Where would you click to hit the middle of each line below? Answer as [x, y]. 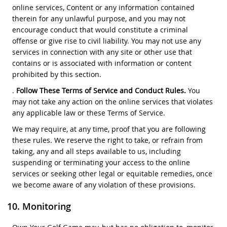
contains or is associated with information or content [102, 63]
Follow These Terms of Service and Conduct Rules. [101, 90]
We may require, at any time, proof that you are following [109, 129]
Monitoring [46, 206]
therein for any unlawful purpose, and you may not [99, 18]
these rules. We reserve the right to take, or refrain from [107, 140]
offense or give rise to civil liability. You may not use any [106, 41]
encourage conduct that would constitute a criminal [100, 29]
